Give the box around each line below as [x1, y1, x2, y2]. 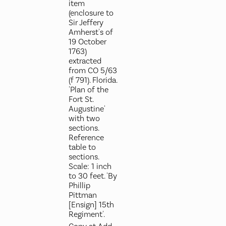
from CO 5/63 [68, 66, 117, 76]
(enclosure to [68, 8, 114, 18]
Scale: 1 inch [68, 161, 111, 172]
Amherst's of [68, 27, 113, 37]
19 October [68, 37, 106, 47]
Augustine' [68, 104, 105, 114]
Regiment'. [68, 209, 105, 219]
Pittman [68, 190, 97, 200]
